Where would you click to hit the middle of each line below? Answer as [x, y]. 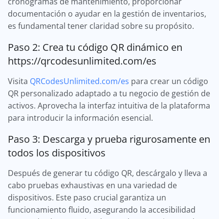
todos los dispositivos [57, 153]
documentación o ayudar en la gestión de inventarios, [107, 14]
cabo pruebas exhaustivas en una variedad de [92, 185]
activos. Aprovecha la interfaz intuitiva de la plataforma [109, 106]
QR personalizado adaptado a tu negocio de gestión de [109, 93]
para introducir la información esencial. [80, 118]
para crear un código [169, 81]
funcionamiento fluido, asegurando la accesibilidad [102, 210]
